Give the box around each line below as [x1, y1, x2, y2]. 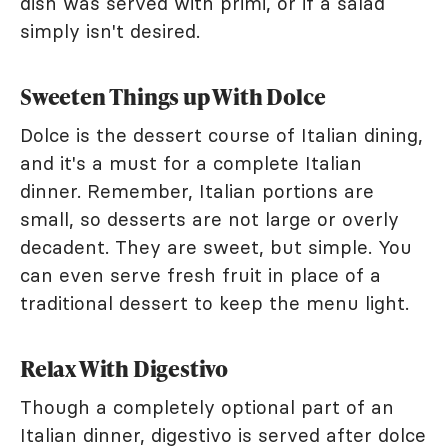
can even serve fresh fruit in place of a [20, 262, 381, 287]
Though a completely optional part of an [20, 394, 394, 419]
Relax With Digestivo [20, 352, 228, 384]
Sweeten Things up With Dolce [20, 80, 326, 112]
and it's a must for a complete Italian [20, 150, 362, 175]
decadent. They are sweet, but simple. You [20, 234, 412, 259]
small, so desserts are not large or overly [20, 206, 399, 231]
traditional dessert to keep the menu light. [20, 290, 409, 315]
